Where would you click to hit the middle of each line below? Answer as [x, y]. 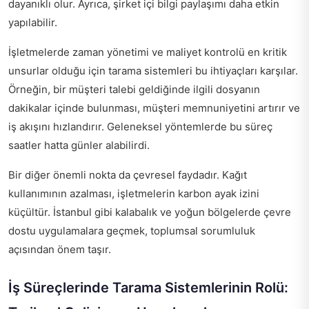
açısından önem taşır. [60, 249]
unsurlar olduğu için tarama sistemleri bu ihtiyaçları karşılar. [153, 71]
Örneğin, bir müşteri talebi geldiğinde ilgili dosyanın [134, 89]
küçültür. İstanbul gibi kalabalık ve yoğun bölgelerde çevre [150, 212]
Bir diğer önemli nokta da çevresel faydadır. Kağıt [128, 175]
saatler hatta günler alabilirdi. [79, 145]
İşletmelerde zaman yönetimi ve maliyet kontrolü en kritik [148, 52]
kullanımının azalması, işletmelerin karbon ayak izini [134, 193]
